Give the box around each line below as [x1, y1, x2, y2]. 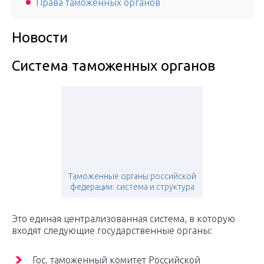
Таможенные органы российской [68, 171, 196, 181]
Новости [12, 29, 68, 46]
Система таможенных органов [12, 58, 215, 74]
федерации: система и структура [70, 182, 194, 192]
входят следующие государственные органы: [12, 225, 212, 236]
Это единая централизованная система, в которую [12, 213, 235, 225]
